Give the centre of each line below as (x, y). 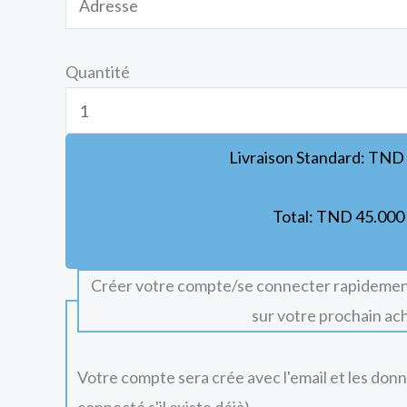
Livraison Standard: (298, 157)
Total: (294, 216)
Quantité (98, 72)
